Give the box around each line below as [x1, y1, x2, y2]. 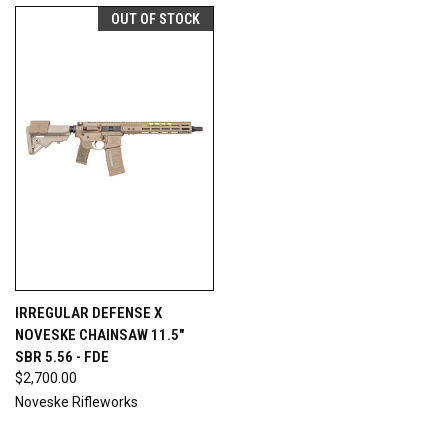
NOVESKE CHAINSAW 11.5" [15, 325, 184, 344]
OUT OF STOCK [110, 10, 200, 27]
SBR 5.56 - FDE [15, 347, 109, 366]
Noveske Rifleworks [15, 393, 138, 410]
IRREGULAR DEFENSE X [15, 303, 162, 322]
